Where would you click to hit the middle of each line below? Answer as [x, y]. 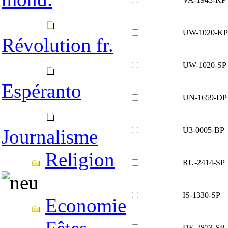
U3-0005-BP [204, 130]
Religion [80, 160]
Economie [86, 205]
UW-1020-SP [205, 65]
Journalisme [50, 137]
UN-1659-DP [205, 97]
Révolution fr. [58, 45]
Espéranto [41, 91]
